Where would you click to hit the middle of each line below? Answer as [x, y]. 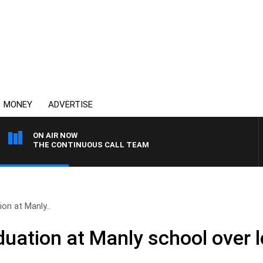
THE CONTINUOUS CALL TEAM [91, 145]
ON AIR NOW [55, 135]
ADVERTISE [70, 104]
